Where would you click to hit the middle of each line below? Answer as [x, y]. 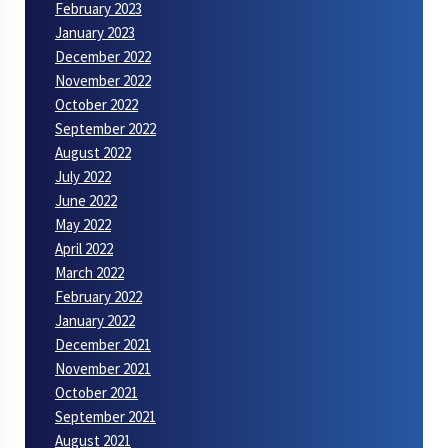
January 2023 [95, 32]
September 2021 [105, 416]
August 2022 [93, 152]
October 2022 [96, 104]
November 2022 [103, 80]
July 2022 [83, 176]
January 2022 [95, 320]
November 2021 [103, 368]
